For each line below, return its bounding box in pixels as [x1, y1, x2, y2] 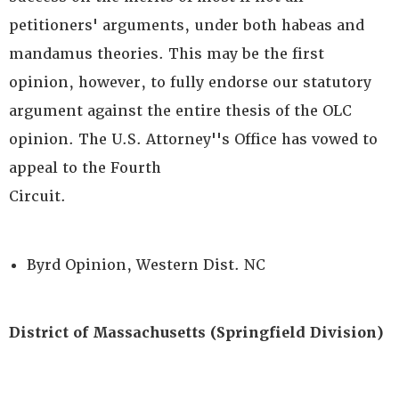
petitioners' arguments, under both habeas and [9, 16, 364, 35]
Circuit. [9, 187, 66, 206]
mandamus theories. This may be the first [9, 45, 324, 63]
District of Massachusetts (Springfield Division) [9, 323, 384, 342]
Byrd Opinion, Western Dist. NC [27, 256, 265, 274]
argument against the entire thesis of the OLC [9, 102, 352, 120]
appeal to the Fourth [9, 159, 161, 177]
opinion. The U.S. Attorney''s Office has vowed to [9, 130, 378, 149]
